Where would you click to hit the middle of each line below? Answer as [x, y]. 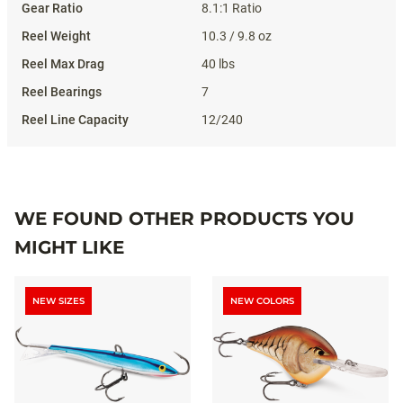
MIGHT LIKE [69, 247]
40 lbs [218, 64]
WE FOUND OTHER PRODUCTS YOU [184, 219]
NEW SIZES [58, 301]
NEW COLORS [262, 301]
